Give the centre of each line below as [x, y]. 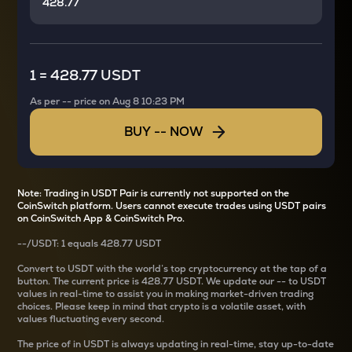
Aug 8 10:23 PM [149, 101]
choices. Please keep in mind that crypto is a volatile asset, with [162, 306]
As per [46, 101]
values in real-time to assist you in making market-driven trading [166, 294]
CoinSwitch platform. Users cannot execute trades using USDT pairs [172, 206]
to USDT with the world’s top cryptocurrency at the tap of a [192, 269]
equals [84, 244]
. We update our [239, 281]
